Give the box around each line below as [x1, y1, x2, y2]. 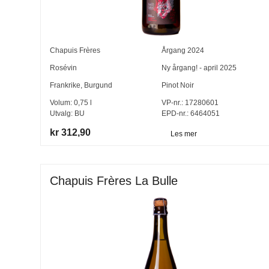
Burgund [84, 80, 113, 89]
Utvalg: [50, 109, 75, 118]
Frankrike [50, 80, 81, 89]
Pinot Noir [161, 80, 194, 89]
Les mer [170, 129, 197, 138]
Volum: [50, 98, 74, 107]
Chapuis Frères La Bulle [50, 174, 178, 188]
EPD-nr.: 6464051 [161, 109, 220, 118]
